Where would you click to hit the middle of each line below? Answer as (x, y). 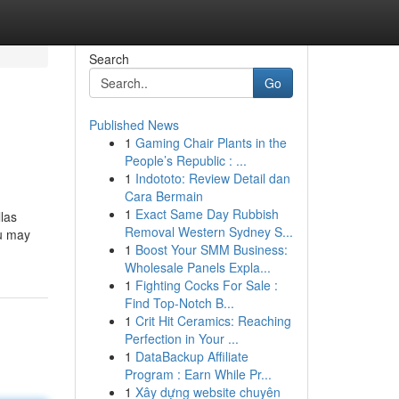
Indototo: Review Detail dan (212, 178)
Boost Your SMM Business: (211, 249)
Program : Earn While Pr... (198, 374)
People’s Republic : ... (185, 160)
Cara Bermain (163, 196)
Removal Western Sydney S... (208, 232)
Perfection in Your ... (181, 338)
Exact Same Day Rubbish (207, 214)
